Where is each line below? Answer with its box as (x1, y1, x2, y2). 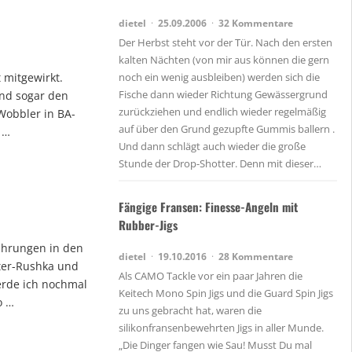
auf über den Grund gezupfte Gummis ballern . (119, 122, 335, 137)
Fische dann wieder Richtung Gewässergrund (119, 87, 328, 102)
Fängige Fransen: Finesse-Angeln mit (119, 198, 298, 216)
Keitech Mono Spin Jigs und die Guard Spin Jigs (119, 286, 333, 301)
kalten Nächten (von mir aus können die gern (119, 53, 329, 68)
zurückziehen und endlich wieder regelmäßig (119, 104, 326, 119)
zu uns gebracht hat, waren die (119, 303, 262, 318)
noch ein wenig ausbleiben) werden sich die (119, 70, 320, 85)
